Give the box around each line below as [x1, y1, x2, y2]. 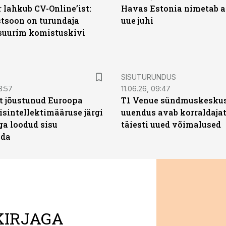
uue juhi [121, 15, 153, 26]
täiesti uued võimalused [121, 119, 221, 130]
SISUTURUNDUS [121, 73, 176, 81]
